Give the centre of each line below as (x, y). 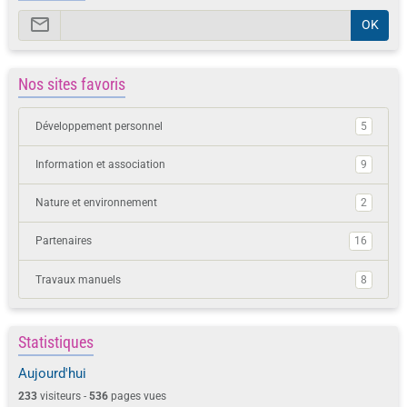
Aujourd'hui (52, 374)
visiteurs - (63, 397)
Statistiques (56, 343)
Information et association (100, 165)
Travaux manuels (78, 279)
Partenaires (63, 241)
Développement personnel (99, 127)
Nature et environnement (96, 203)
